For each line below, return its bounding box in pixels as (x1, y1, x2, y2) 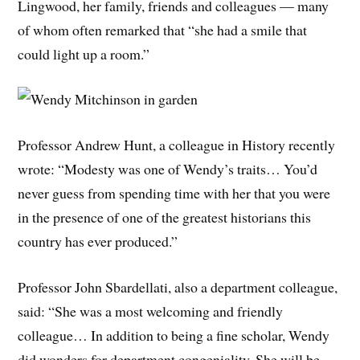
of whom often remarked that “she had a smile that (18, 19, 308, 39)
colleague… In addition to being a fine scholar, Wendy (18, 325, 330, 345)
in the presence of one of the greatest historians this (18, 207, 312, 227)
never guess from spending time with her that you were (18, 183, 331, 203)
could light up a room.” (18, 43, 150, 63)
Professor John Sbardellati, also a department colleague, (18, 277, 338, 297)
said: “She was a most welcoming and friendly (18, 301, 284, 321)
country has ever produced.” (18, 231, 178, 252)
